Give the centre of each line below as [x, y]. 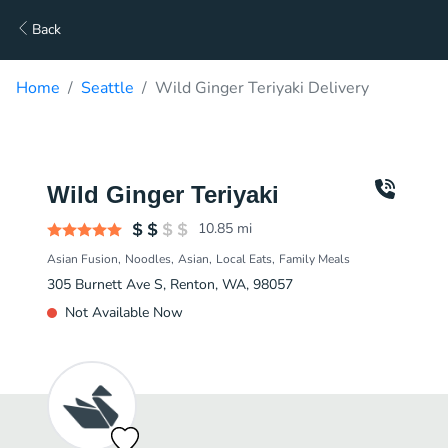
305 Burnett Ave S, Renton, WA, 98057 [170, 284]
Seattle [107, 88]
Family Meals [314, 259]
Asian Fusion [82, 259]
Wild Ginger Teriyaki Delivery [262, 88]
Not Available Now [124, 312]
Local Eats [244, 259]
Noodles [148, 259]
